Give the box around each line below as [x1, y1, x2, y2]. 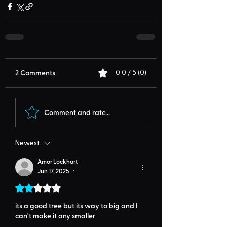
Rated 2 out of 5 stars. [15, 182, 93, 195]
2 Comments [15, 68, 55, 78]
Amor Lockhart [37, 157, 78, 166]
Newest [15, 140, 40, 147]
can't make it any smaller [15, 211, 95, 221]
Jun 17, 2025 [37, 166, 69, 175]
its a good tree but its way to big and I [15, 201, 139, 211]
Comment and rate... [44, 107, 110, 117]
